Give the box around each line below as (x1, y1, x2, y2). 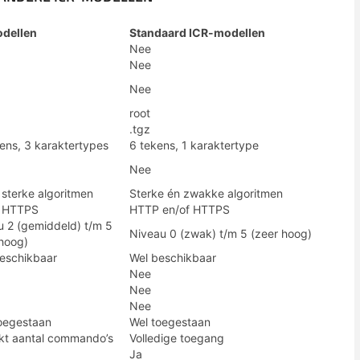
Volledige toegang (129, 331, 224, 345)
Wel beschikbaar (129, 251, 216, 264)
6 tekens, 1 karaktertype (129, 138, 259, 152)
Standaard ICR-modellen (129, 26, 265, 39)
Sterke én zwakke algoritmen (129, 186, 283, 200)
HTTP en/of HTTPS (129, 202, 230, 216)
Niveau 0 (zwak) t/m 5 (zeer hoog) (129, 227, 312, 240)
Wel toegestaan (129, 315, 211, 329)
